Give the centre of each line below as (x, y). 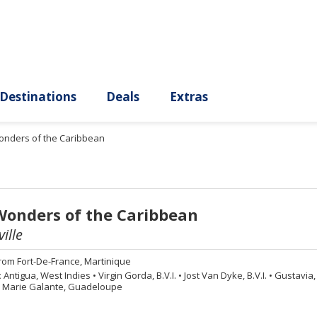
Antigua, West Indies (48, 276)
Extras (278, 113)
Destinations (100, 113)
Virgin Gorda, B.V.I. (137, 276)
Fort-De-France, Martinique (74, 261)
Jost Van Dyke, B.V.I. (225, 276)
